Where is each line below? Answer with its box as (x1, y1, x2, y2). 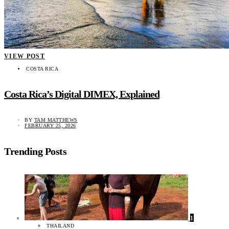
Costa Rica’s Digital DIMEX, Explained (4, 88, 159, 100)
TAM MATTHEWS (34, 117, 78, 123)
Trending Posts (4, 145, 66, 157)
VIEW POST (4, 52, 45, 60)
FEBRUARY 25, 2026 (25, 123, 76, 129)
